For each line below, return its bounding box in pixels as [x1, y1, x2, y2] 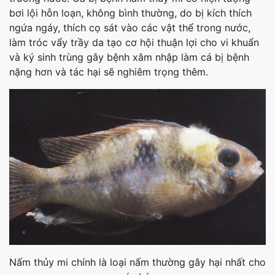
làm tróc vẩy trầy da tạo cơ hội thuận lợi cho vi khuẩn [9, 36, 259, 48]
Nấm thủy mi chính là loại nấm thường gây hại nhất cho [9, 256, 266, 269]
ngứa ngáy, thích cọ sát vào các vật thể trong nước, [9, 21, 250, 34]
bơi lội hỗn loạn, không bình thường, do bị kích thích [9, 6, 252, 19]
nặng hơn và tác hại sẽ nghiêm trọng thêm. [9, 65, 208, 78]
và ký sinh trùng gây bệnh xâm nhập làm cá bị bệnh [9, 50, 249, 63]
